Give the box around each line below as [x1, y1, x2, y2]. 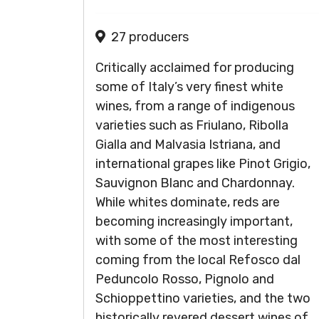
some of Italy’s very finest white [95, 79, 283, 95]
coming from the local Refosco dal [95, 252, 300, 268]
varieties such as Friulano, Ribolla [95, 117, 288, 133]
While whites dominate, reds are [95, 194, 280, 210]
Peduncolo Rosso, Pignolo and [95, 271, 274, 287]
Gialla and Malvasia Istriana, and [95, 137, 281, 152]
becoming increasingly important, [95, 214, 293, 229]
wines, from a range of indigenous [95, 98, 295, 114]
